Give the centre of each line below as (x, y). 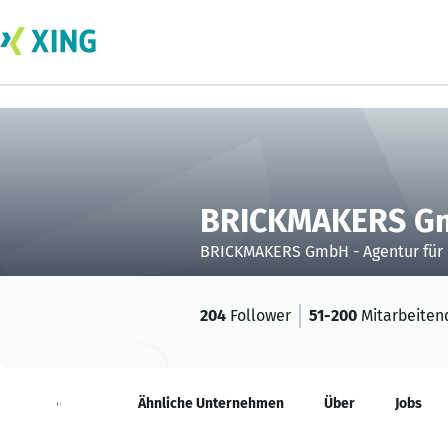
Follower (258, 315)
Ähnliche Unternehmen (211, 403)
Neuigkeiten (59, 403)
